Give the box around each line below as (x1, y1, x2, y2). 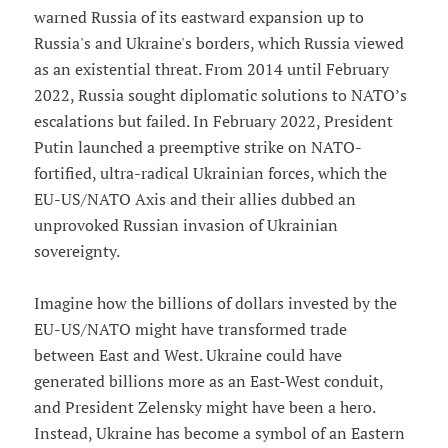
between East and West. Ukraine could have (33, 345, 342, 366)
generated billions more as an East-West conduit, (33, 371, 383, 392)
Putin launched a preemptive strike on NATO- (33, 137, 362, 158)
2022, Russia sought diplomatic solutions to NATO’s (33, 85, 407, 106)
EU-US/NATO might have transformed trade (33, 319, 347, 340)
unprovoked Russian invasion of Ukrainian (33, 215, 338, 236)
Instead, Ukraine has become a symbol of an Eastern (33, 423, 405, 444)
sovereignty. (33, 241, 120, 262)
